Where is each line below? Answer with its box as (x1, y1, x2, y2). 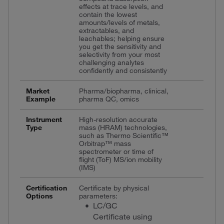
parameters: (78, 191, 117, 200)
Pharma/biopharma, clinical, (78, 86, 168, 95)
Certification (25, 183, 67, 192)
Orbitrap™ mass (78, 138, 131, 148)
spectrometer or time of (78, 146, 153, 156)
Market (25, 86, 49, 95)
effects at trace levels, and (78, 1, 163, 11)
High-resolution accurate (78, 114, 157, 124)
